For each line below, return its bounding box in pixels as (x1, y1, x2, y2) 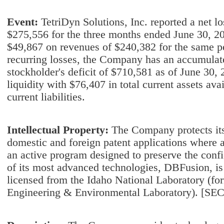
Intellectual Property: (7, 124, 111, 136)
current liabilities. (7, 91, 85, 103)
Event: (7, 16, 41, 28)
